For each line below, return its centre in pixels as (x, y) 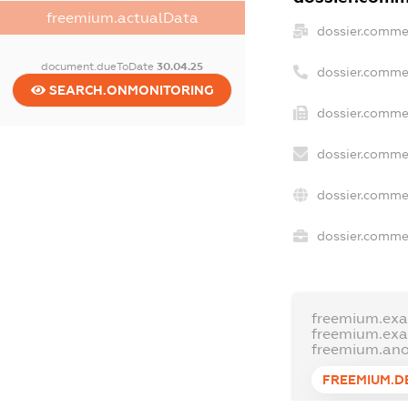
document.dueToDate (99, 66)
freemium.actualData (122, 18)
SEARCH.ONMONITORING (129, 90)
